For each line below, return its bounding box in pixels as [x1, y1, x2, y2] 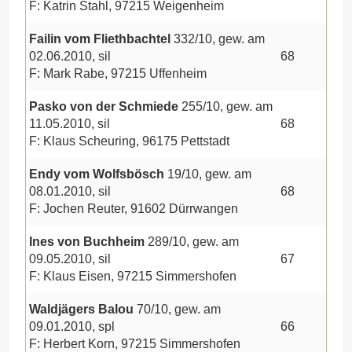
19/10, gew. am [167, 167, 251, 181]
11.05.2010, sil [29, 116, 110, 130]
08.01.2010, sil [29, 184, 111, 198]
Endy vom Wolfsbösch [29, 167, 167, 181]
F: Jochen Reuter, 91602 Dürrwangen [29, 201, 238, 215]
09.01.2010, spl [29, 319, 115, 333]
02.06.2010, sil [29, 49, 111, 63]
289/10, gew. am [148, 234, 239, 248]
